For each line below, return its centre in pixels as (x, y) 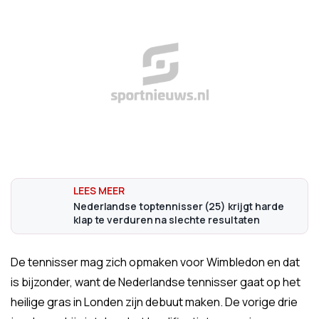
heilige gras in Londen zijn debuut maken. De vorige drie (154, 302)
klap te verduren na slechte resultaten (167, 220)
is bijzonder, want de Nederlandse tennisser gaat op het (156, 282)
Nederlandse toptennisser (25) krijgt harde (179, 206)
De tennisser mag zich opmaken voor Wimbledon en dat (155, 262)
